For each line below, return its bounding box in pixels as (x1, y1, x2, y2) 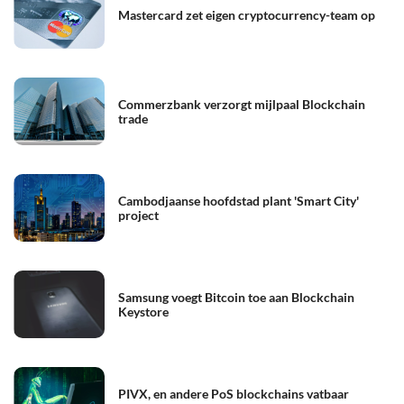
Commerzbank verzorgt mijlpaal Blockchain (118, 96, 365, 112)
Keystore (118, 303, 169, 319)
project (118, 207, 159, 223)
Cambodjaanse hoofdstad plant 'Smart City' (118, 192, 359, 208)
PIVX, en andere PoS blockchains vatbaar (118, 385, 349, 401)
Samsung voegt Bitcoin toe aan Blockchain (118, 289, 354, 305)
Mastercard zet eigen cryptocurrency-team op (118, 6, 375, 23)
